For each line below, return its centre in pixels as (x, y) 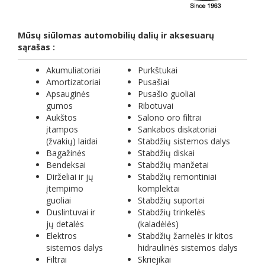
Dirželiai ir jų (70, 177)
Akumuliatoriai (73, 70)
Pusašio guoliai (167, 94)
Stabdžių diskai (166, 153)
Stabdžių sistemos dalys (184, 141)
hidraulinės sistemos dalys (188, 248)
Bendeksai (66, 165)
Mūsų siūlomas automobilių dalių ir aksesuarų (116, 35)
